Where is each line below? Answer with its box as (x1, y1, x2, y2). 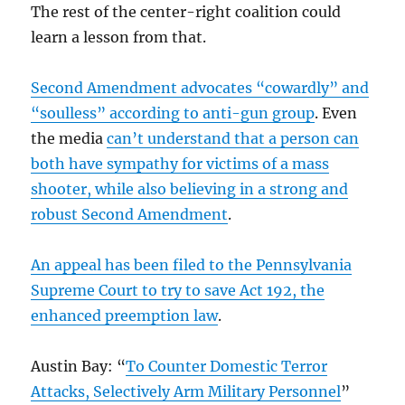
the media (31, 128, 108, 147)
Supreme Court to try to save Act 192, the (31, 280, 325, 299)
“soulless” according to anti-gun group (31, 103, 316, 122)
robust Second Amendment (31, 204, 229, 223)
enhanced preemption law (31, 306, 219, 325)
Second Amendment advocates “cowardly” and (31, 78, 370, 97)
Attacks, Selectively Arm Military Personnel (31, 381, 342, 400)
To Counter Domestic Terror (126, 356, 328, 375)
